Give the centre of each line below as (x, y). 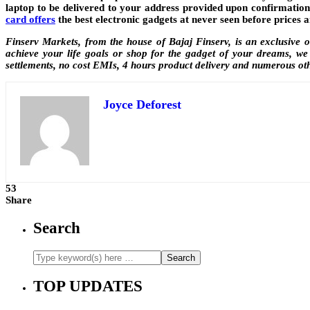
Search (57, 228)
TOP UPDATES (88, 286)
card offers (30, 20)
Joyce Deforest (142, 105)
